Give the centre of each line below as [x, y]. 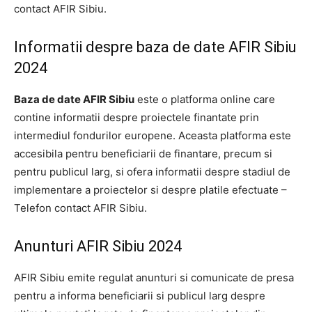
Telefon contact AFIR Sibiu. [80, 208]
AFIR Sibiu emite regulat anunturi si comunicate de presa [154, 278]
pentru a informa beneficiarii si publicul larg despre [140, 296]
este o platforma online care [205, 100]
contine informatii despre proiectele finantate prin [136, 118]
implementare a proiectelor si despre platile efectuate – [150, 190]
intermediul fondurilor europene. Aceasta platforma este [153, 136]
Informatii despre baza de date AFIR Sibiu [155, 47]
